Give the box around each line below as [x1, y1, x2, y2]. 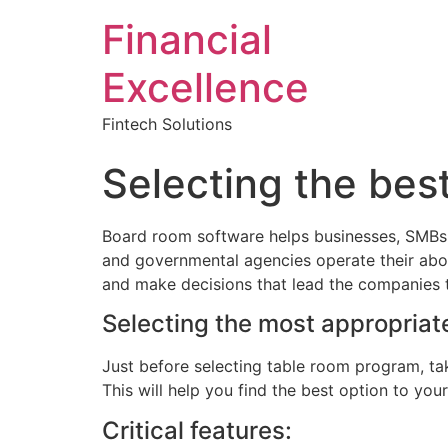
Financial [102, 15, 272, 64]
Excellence [102, 63, 309, 112]
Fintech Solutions [102, 114, 232, 134]
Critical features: [102, 415, 292, 445]
